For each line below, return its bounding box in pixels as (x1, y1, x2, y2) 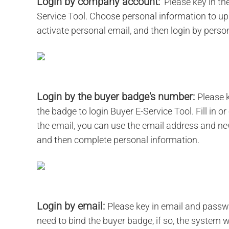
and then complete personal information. (37, 134, 199, 145)
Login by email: (37, 200, 107, 212)
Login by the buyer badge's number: (37, 90, 197, 103)
